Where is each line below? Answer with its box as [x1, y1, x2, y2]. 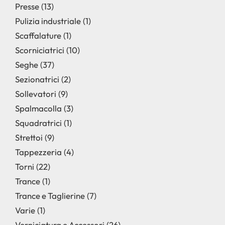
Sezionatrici [15, 74, 59, 84]
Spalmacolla [15, 103, 62, 114]
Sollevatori [15, 88, 56, 99]
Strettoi [15, 132, 43, 143]
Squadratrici [15, 118, 62, 128]
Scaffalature [15, 30, 61, 41]
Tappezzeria [15, 147, 62, 157]
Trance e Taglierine [15, 190, 85, 201]
